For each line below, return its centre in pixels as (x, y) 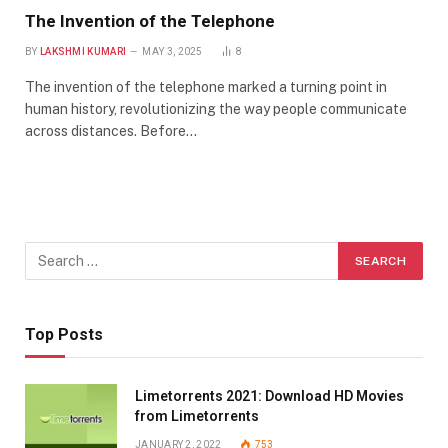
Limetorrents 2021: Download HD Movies (269, 395)
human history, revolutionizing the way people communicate (216, 108)
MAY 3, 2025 (172, 51)
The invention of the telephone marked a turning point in (206, 86)
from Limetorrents (197, 415)
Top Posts (64, 334)
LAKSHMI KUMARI (83, 51)
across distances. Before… (111, 130)
